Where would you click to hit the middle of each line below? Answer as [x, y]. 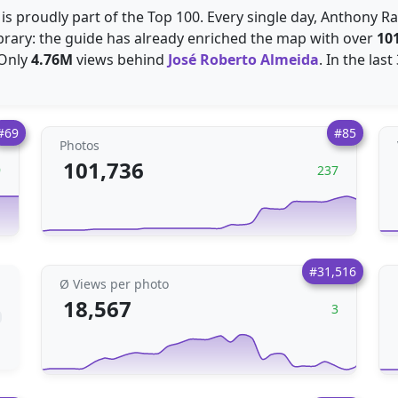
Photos [80, 145]
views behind [120, 60]
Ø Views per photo [114, 284]
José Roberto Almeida [243, 60]
